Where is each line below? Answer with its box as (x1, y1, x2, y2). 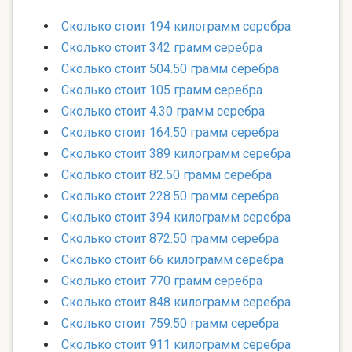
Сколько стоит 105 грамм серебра (61, 82, 262, 98)
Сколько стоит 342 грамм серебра (61, 40, 262, 56)
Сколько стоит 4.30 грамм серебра (61, 104, 265, 119)
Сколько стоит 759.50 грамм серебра (61, 316, 279, 332)
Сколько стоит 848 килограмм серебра (61, 295, 291, 310)
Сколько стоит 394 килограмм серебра (61, 210, 291, 225)
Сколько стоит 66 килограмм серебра (61, 252, 284, 268)
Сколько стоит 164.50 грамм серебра (61, 125, 279, 141)
